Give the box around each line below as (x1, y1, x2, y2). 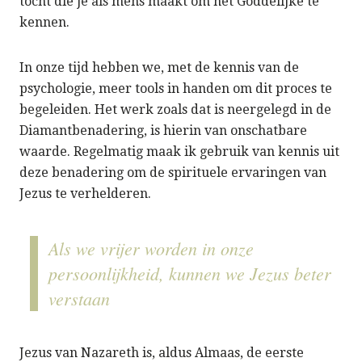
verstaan (48, 286, 110, 311)
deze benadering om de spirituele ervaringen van (19, 165, 326, 181)
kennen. (19, 15, 69, 31)
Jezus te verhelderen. (19, 186, 151, 202)
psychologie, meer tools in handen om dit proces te (19, 81, 332, 97)
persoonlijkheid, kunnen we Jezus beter (48, 261, 331, 286)
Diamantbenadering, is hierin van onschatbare (19, 123, 307, 139)
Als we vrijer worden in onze (48, 236, 254, 261)
